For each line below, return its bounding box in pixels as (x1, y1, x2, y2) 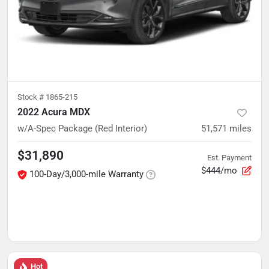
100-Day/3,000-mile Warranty (29, 169, 144, 180)
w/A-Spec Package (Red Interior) (17, 123, 147, 134)
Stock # (17, 92, 46, 101)
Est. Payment (207, 153, 252, 162)
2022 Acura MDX (17, 106, 90, 118)
